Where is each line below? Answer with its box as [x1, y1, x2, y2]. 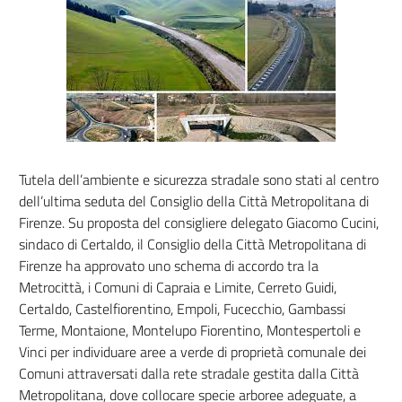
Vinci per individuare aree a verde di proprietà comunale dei [18, 341, 366, 363]
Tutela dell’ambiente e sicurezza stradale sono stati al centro [18, 169, 379, 190]
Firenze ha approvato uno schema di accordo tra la [18, 255, 319, 276]
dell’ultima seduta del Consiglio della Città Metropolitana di [18, 190, 369, 212]
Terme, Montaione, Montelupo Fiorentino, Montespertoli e [18, 319, 361, 341]
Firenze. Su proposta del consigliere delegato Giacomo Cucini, [18, 212, 379, 233]
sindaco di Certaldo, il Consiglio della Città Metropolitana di [18, 233, 366, 255]
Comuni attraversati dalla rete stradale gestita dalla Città [18, 363, 359, 384]
